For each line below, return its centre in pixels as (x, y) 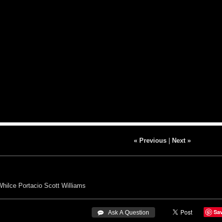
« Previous (150, 140)
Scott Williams (65, 185)
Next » (181, 140)
